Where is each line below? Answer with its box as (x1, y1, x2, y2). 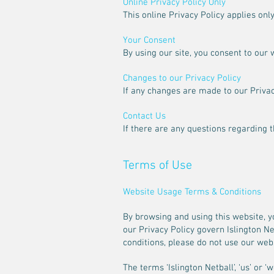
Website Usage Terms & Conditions (123, 187, 261, 198)
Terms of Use (123, 158, 192, 173)
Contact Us (123, 111, 166, 122)
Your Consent (123, 35, 176, 46)
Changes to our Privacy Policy (123, 73, 241, 84)
